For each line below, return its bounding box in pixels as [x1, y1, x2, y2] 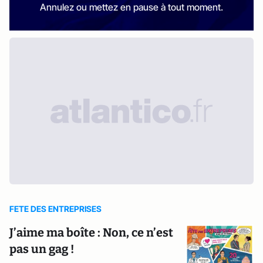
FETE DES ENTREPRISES [9, 203, 102, 214]
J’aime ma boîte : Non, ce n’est [9, 225, 173, 240]
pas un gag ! [9, 241, 74, 256]
